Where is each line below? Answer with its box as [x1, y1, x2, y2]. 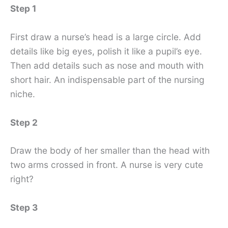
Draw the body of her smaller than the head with [10, 145, 210, 156]
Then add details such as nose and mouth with [10, 60, 204, 71]
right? [10, 174, 34, 185]
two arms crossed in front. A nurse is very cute [10, 159, 203, 170]
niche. [10, 88, 35, 99]
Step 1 [10, 3, 36, 14]
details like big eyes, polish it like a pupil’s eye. [10, 45, 202, 56]
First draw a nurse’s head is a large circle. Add [10, 31, 201, 42]
